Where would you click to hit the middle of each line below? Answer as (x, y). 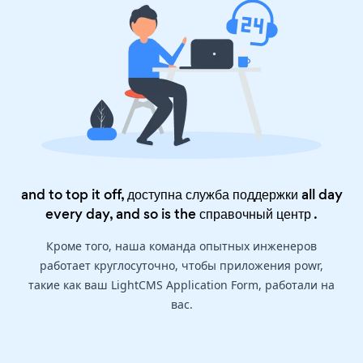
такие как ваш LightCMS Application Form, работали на (181, 285)
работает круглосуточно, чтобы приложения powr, (181, 266)
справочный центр (255, 214)
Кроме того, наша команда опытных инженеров (181, 246)
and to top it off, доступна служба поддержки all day (181, 195)
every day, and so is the (122, 214)
